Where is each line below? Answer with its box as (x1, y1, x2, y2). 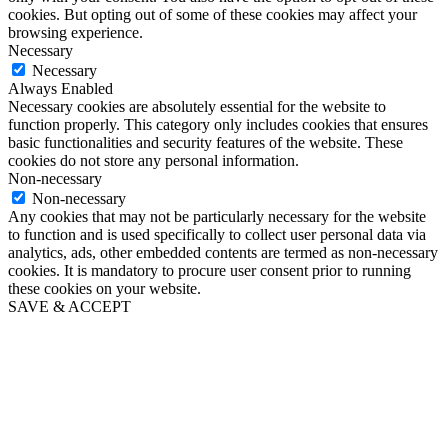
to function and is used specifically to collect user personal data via (8, 225, 426, 243)
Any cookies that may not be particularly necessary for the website (8, 207, 426, 225)
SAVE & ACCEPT (8, 297, 131, 315)
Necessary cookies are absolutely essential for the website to (8, 97, 386, 115)
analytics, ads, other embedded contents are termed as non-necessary (8, 243, 438, 261)
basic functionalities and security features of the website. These (8, 133, 403, 151)
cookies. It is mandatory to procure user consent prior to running (8, 261, 411, 279)
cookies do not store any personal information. (8, 151, 299, 169)
